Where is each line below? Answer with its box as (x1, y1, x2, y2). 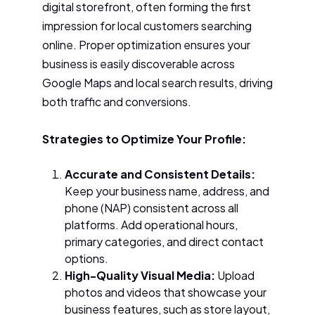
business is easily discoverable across (42, 56, 235, 71)
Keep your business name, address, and (65, 184, 269, 199)
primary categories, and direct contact (65, 234, 264, 250)
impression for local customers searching (42, 18, 252, 33)
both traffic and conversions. (42, 94, 191, 109)
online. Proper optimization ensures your (42, 37, 250, 52)
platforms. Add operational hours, (65, 217, 238, 233)
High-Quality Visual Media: (65, 268, 215, 283)
